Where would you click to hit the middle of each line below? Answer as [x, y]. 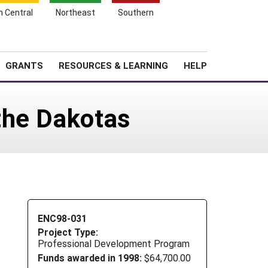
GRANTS [24, 65]
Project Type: [68, 232]
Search [225, 42]
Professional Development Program [114, 243]
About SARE [161, 45]
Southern [136, 12]
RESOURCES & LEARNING [113, 65]
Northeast [75, 12]
